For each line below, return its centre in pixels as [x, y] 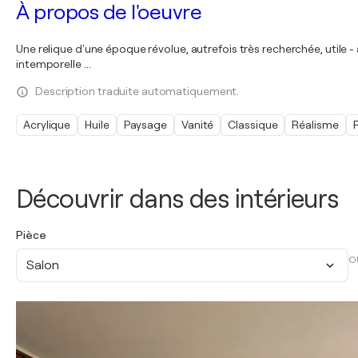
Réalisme [315, 125]
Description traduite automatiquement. [137, 91]
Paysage [145, 125]
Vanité [197, 125]
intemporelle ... [54, 64]
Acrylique [47, 125]
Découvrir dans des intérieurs [177, 199]
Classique [253, 125]
